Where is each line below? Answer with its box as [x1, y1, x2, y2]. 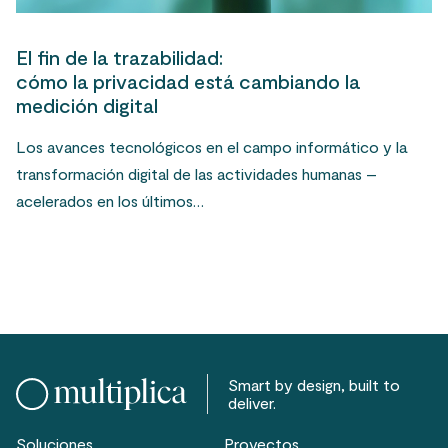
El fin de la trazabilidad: [16, 45, 223, 70]
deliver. [227, 393, 276, 413]
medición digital [16, 93, 158, 118]
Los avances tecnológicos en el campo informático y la [16, 137, 407, 157]
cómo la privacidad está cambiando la [16, 69, 360, 94]
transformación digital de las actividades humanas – [16, 164, 377, 184]
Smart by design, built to [227, 375, 400, 395]
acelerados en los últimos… [16, 191, 204, 211]
